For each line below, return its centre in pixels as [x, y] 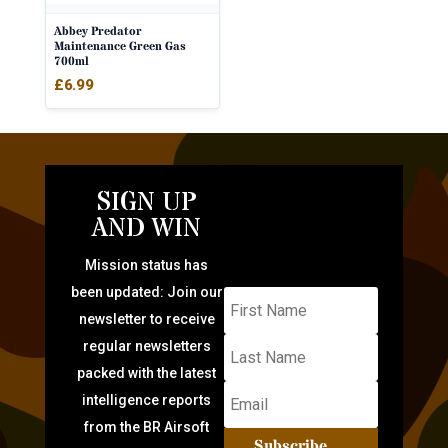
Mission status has [147, 264]
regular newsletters [146, 345]
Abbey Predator [97, 31]
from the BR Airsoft [147, 426]
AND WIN [147, 228]
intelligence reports [147, 399]
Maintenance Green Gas [119, 46]
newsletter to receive [146, 318]
